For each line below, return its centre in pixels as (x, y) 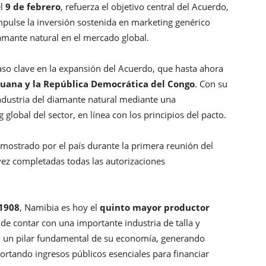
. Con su (211, 84)
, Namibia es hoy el (60, 208)
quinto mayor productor (155, 208)
